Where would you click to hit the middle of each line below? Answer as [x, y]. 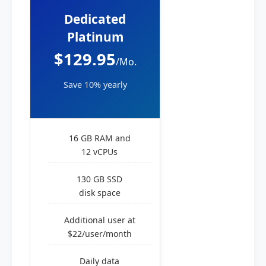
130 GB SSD [99, 179]
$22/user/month [99, 234]
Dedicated [95, 19]
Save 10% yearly [95, 85]
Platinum [95, 37]
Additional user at [99, 220]
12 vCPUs [99, 152]
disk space [99, 193]
